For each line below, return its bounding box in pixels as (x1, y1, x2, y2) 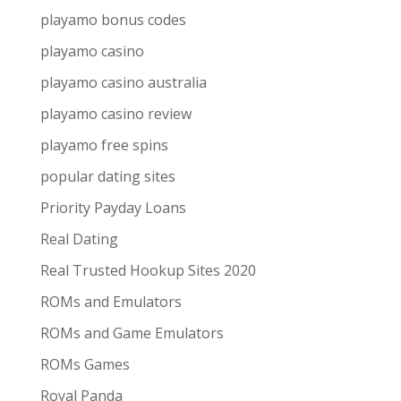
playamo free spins (39, 135, 168, 155)
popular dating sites (39, 166, 175, 186)
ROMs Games (39, 354, 130, 374)
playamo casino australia (39, 73, 207, 92)
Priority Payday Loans (39, 198, 186, 218)
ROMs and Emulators (39, 292, 182, 311)
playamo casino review (39, 104, 192, 124)
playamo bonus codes (39, 10, 186, 30)
